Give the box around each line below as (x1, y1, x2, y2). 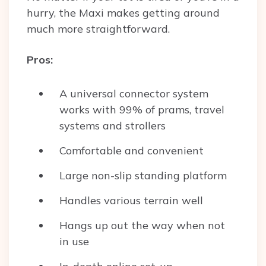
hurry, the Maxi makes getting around (27, 6, 220, 20)
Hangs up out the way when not (59, 218, 225, 233)
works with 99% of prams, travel (59, 103, 224, 117)
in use (59, 235, 92, 249)
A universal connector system (59, 87, 208, 101)
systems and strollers (59, 119, 166, 133)
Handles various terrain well (59, 194, 203, 208)
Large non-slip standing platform (59, 169, 230, 183)
